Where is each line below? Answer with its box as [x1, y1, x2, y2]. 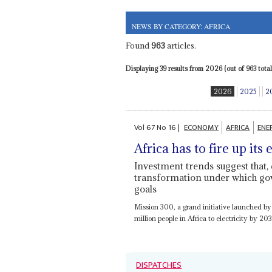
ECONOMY [184, 121, 219, 135]
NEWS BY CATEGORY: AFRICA [131, 21, 230, 31]
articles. [165, 39, 196, 51]
